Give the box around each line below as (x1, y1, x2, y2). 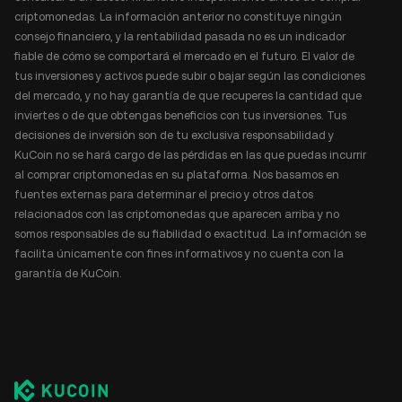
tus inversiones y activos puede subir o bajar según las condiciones (14, 69, 365, 83)
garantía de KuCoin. (14, 267, 122, 280)
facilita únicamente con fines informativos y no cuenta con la (14, 247, 344, 260)
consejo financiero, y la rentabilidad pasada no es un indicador (14, 30, 345, 43)
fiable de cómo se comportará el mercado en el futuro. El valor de (14, 49, 354, 63)
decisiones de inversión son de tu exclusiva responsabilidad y (14, 128, 334, 142)
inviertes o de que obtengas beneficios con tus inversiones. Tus (14, 109, 346, 122)
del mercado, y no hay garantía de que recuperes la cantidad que (14, 89, 362, 102)
